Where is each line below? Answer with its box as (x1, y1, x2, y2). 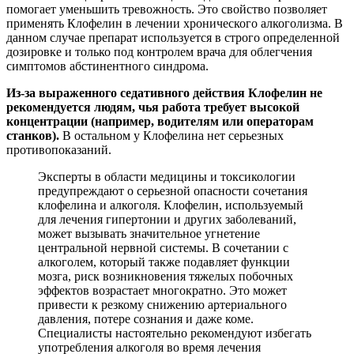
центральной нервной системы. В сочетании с (38, 240, 288, 254)
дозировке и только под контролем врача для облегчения (6, 44, 312, 58)
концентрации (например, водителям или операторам (6, 114, 314, 128)
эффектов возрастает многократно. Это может (38, 283, 287, 297)
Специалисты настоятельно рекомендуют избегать (38, 326, 311, 340)
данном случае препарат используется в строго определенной (6, 30, 340, 44)
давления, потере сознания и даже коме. (38, 311, 254, 326)
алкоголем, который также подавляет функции (38, 254, 290, 269)
